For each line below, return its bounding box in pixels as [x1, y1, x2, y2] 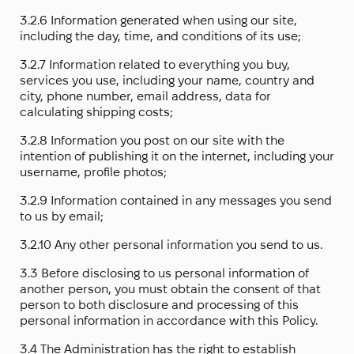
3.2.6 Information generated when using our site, [20, 13, 297, 28]
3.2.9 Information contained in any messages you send [20, 194, 332, 208]
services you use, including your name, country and [20, 73, 314, 88]
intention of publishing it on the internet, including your [20, 149, 334, 164]
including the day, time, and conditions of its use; [20, 29, 301, 43]
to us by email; [20, 209, 104, 224]
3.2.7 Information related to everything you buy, [20, 58, 290, 72]
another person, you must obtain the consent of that [20, 282, 321, 296]
